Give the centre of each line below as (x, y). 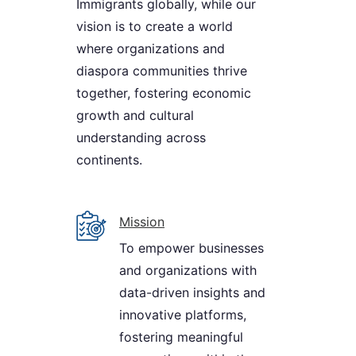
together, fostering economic (164, 93)
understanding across (141, 138)
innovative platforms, (183, 315)
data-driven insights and (192, 293)
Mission (142, 222)
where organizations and (151, 49)
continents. (109, 160)
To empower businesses (192, 248)
